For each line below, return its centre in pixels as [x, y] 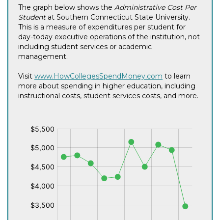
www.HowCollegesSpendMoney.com [98, 76]
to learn [177, 76]
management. [43, 56]
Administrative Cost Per [155, 7]
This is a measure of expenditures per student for [102, 27]
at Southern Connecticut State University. [118, 17]
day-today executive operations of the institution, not [109, 37]
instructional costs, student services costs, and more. [108, 96]
